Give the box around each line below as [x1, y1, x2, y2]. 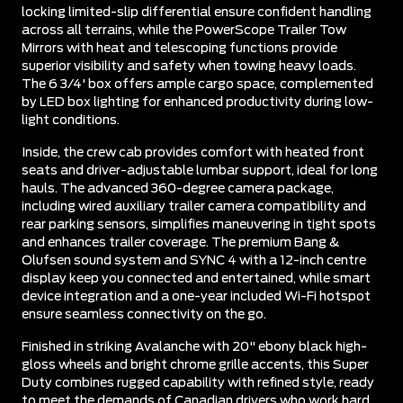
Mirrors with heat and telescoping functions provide [22, 41, 337, 55]
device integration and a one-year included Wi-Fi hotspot [22, 290, 371, 303]
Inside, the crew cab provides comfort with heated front [22, 146, 364, 159]
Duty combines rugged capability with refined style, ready [22, 376, 374, 390]
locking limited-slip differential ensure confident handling [22, 5, 372, 19]
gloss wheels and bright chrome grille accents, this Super [22, 358, 369, 372]
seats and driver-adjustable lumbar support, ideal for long [22, 164, 378, 177]
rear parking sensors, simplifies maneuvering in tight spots [22, 218, 376, 231]
